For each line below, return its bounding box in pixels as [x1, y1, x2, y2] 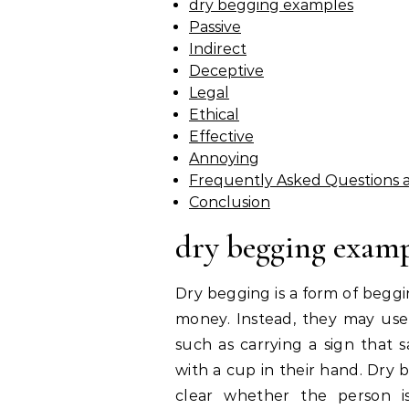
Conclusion [189, 194, 270, 211]
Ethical [189, 106, 239, 123]
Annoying [189, 150, 259, 167]
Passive [189, 18, 241, 36]
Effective [189, 128, 254, 145]
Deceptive [189, 62, 264, 79]
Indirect [189, 40, 246, 58]
